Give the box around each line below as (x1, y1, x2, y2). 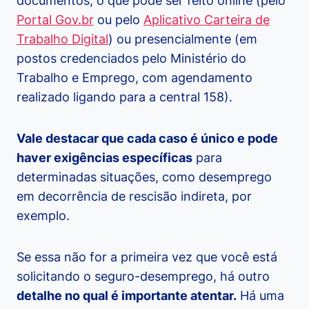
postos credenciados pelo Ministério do (17, 51, 246, 66)
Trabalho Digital (17, 32, 108, 47)
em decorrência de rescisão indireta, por (17, 189, 252, 204)
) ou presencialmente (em (108, 32, 257, 47)
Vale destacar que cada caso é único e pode (17, 131, 278, 146)
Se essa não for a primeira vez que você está (17, 250, 277, 265)
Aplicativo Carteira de (143, 12, 270, 28)
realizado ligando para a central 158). (17, 90, 232, 105)
